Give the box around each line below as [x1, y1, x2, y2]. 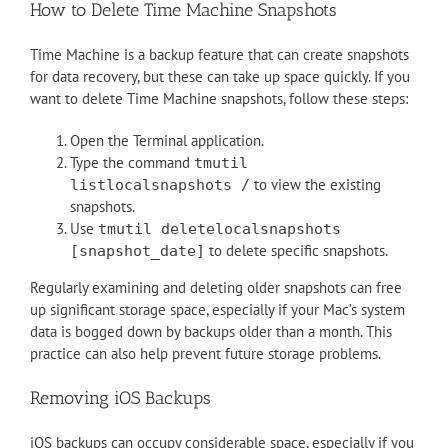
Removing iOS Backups [30, 386, 211, 409]
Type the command [70, 152, 194, 172]
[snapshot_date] [70, 241, 205, 260]
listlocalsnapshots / [70, 175, 250, 194]
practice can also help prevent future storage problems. [30, 343, 381, 363]
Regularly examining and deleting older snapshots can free [30, 277, 402, 297]
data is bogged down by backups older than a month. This [30, 321, 392, 341]
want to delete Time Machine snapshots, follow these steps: [30, 88, 408, 108]
